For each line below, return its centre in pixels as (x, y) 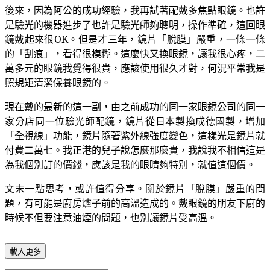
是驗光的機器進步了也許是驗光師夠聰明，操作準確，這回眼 (135, 24)
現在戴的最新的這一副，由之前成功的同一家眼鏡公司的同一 (135, 106)
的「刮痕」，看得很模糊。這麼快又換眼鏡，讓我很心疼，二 (135, 53)
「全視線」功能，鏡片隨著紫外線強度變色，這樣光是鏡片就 (135, 135)
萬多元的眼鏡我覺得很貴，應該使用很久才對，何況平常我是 (135, 68)
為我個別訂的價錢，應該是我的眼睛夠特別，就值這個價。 (130, 164)
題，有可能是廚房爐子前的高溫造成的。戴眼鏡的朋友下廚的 (135, 203)
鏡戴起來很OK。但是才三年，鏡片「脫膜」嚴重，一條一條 (135, 39)
